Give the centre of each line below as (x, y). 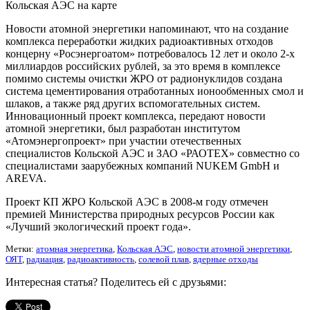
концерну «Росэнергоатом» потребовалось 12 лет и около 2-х (150, 53)
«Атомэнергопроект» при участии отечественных (124, 140)
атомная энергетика (74, 249)
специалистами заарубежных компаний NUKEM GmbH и (143, 165)
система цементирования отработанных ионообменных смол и (155, 91)
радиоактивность (101, 259)
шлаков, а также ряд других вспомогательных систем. (133, 103)
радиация (45, 259)
